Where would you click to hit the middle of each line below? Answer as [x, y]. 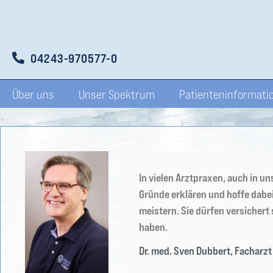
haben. [153, 227]
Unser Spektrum [117, 94]
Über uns [33, 94]
